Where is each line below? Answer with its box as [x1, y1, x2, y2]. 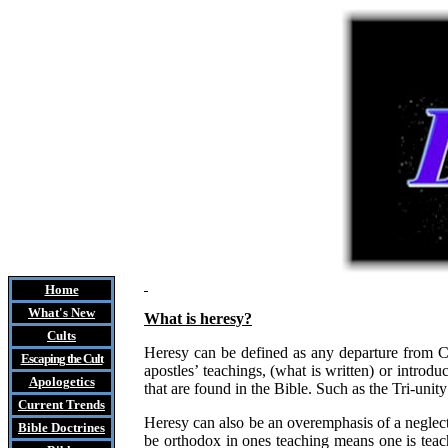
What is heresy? [144, 310, 252, 327]
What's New [28, 305, 95, 320]
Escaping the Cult [20, 351, 103, 366]
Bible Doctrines [18, 420, 105, 435]
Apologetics [28, 374, 95, 389]
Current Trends [18, 397, 105, 412]
